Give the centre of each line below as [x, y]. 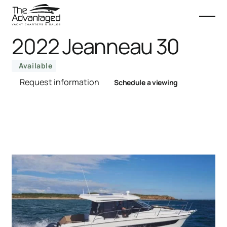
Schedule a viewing [146, 82]
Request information [60, 82]
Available [36, 66]
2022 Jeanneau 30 [96, 46]
